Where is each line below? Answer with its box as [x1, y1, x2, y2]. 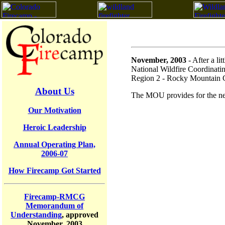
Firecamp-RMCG [24, 192, 85, 201]
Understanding [11, 210, 62, 219]
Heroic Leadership [23, 123, 86, 132]
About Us [35, 85, 74, 96]
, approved [62, 210, 98, 219]
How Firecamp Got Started [8, 166, 101, 175]
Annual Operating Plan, [14, 140, 95, 149]
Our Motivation [28, 106, 81, 115]
